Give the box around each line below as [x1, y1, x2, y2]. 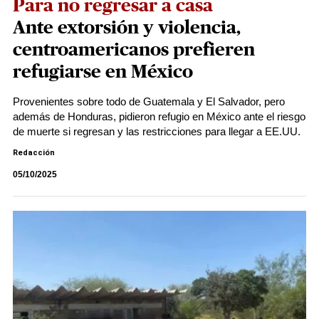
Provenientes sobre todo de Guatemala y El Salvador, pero [13, 95, 285, 108]
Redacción [13, 148, 55, 157]
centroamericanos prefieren [13, 41, 255, 59]
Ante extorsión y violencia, [13, 19, 241, 37]
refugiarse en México [13, 63, 193, 81]
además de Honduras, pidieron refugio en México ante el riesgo [13, 110, 305, 122]
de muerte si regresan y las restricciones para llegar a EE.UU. [13, 125, 300, 137]
